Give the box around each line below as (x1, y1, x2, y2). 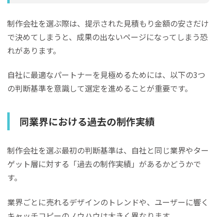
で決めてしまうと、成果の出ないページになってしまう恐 (7, 31, 208, 43)
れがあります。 (7, 44, 61, 56)
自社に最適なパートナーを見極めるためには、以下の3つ (7, 69, 205, 81)
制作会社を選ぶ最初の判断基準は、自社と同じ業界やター (7, 144, 209, 156)
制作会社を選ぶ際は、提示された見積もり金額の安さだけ (7, 17, 209, 29)
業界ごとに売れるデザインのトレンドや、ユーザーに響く (7, 196, 209, 208)
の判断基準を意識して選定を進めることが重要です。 (7, 82, 192, 94)
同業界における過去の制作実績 (19, 114, 155, 129)
